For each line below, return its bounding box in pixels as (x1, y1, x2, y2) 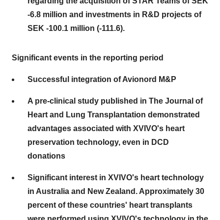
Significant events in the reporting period (12, 54, 164, 62)
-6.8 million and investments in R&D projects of (27, 10, 201, 19)
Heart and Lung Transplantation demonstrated (27, 110, 200, 119)
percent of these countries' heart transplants (27, 201, 192, 209)
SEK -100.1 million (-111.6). (27, 24, 125, 32)
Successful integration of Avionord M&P (27, 75, 176, 83)
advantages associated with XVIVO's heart (27, 124, 185, 133)
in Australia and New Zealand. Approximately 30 (27, 187, 204, 195)
